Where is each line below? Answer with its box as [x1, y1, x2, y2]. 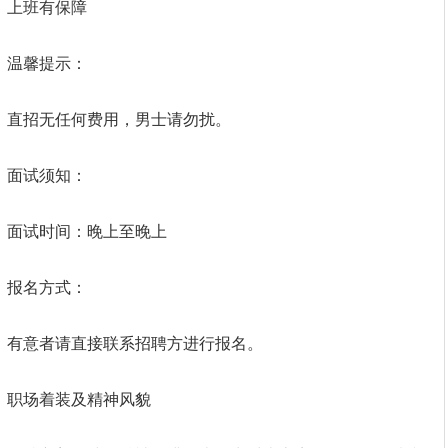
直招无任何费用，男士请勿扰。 [7, 111, 231, 128]
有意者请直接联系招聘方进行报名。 [7, 335, 263, 352]
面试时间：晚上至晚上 [7, 223, 167, 240]
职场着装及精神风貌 [7, 391, 151, 408]
